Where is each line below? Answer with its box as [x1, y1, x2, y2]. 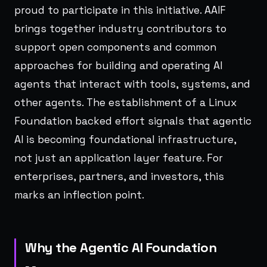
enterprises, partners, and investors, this [14, 169, 224, 183]
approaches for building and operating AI [14, 58, 222, 72]
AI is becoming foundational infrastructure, [14, 132, 236, 146]
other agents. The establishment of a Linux [14, 95, 237, 109]
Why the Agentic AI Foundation [25, 238, 217, 256]
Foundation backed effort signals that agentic [14, 114, 252, 128]
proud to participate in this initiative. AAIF [14, 3, 226, 17]
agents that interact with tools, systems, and [14, 77, 250, 91]
